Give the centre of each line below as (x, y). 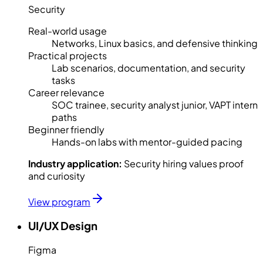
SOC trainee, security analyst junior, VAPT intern (155, 105)
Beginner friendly (66, 130)
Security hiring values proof (184, 164)
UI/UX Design (63, 225)
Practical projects (68, 56)
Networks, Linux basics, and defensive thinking (155, 43)
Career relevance (66, 93)
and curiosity (57, 176)
